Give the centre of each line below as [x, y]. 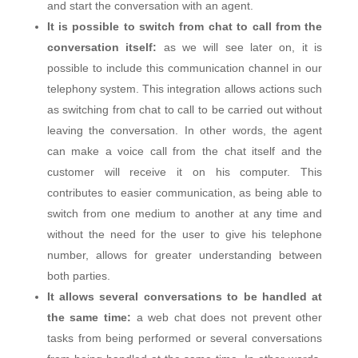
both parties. [78, 275]
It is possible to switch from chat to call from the [185, 26]
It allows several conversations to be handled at [185, 296]
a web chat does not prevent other [229, 317]
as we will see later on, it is [243, 47]
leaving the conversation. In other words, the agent [185, 130]
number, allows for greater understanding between [185, 255]
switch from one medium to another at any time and [185, 213]
